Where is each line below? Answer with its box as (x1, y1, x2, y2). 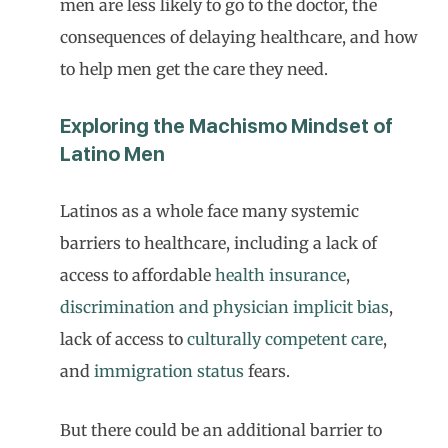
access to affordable (60, 265, 215, 285)
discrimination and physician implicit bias (60, 297, 389, 317)
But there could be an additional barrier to (60, 420, 382, 440)
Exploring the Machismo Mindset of (60, 114, 393, 138)
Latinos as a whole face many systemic (60, 201, 359, 221)
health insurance (215, 265, 346, 285)
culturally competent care (187, 329, 383, 349)
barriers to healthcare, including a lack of (60, 233, 377, 253)
